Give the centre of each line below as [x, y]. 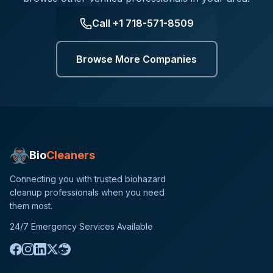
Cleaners [71, 155]
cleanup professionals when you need [87, 193]
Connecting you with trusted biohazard [88, 179]
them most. [31, 206]
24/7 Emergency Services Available [81, 227]
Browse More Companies [136, 59]
